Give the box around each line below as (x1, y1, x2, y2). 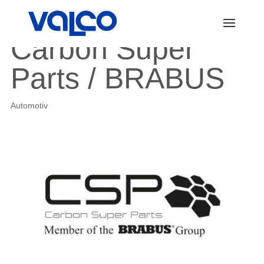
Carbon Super (10, 32, 195, 65)
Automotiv (10, 101, 48, 110)
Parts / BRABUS (10, 62, 225, 95)
